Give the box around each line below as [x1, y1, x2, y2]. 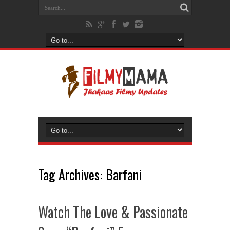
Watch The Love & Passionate [38, 201, 188, 222]
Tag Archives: [38, 164, 106, 184]
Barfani [106, 164, 142, 184]
